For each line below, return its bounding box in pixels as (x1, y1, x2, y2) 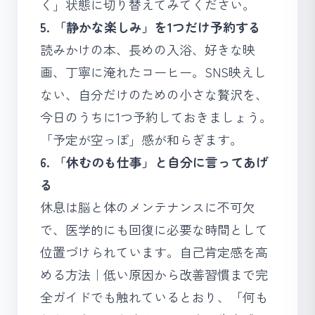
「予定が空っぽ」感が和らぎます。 (40, 130, 243, 148)
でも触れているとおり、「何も (91, 288, 268, 306)
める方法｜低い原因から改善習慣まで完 (40, 265, 268, 283)
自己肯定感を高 (179, 243, 268, 261)
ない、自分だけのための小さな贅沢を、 (40, 85, 268, 103)
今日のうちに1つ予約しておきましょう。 (40, 108, 272, 126)
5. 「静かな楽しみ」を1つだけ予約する (40, 18, 261, 36)
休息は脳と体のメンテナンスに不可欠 (40, 198, 255, 216)
